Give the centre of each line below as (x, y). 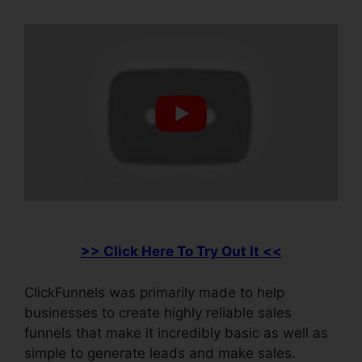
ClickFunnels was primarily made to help (154, 292)
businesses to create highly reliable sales (158, 312)
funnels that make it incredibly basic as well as (176, 333)
